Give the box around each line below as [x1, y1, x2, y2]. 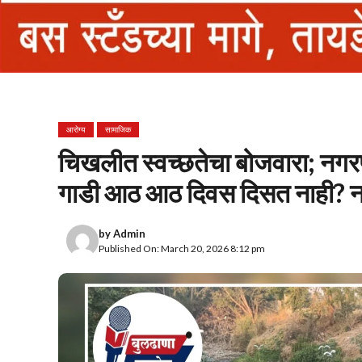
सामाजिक [105, 124, 131, 134]
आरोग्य [66, 124, 86, 134]
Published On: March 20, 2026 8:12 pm [99, 242, 265, 255]
